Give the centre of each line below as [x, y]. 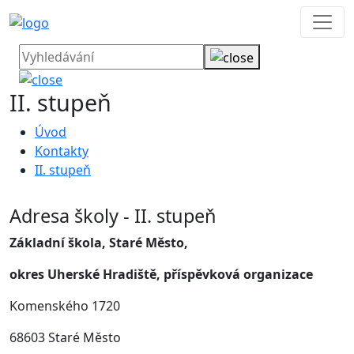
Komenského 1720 [65, 306]
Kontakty [62, 151]
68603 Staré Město [65, 338]
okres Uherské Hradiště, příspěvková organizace [161, 275]
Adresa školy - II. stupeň [113, 216]
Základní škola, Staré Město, [99, 243]
